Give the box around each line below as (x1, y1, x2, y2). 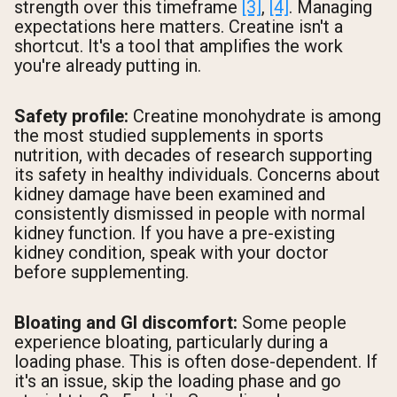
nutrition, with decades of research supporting (14, 144, 372, 166)
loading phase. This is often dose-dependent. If (14, 351, 378, 373)
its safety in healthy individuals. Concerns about (14, 163, 380, 185)
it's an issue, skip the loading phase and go (14, 370, 341, 393)
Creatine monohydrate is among (128, 105, 381, 127)
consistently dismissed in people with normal (14, 202, 365, 224)
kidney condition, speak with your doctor (14, 241, 329, 263)
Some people (237, 312, 346, 334)
